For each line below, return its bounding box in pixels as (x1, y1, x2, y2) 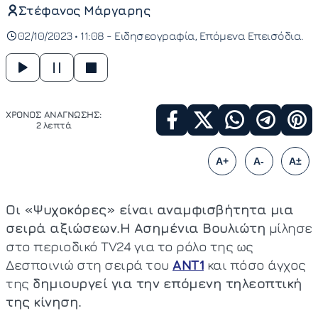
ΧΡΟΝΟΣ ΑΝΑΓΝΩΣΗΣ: (6, 109, 102, 120)
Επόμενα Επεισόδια (199, 29, 301, 42)
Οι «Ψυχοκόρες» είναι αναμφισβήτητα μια (6, 202, 293, 217)
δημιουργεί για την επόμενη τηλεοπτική (28, 275, 302, 291)
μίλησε (265, 220, 312, 236)
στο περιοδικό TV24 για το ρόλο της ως (6, 238, 253, 254)
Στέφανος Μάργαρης (18, 3, 150, 18)
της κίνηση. (6, 294, 82, 309)
